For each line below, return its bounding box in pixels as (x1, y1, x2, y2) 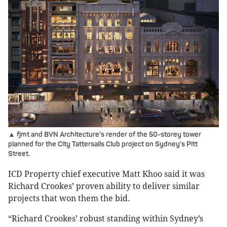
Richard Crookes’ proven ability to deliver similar (8, 181, 200, 192)
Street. (8, 149, 30, 159)
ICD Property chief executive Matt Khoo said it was (8, 169, 205, 179)
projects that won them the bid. (8, 194, 130, 204)
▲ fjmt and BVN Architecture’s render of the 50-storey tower (8, 130, 201, 139)
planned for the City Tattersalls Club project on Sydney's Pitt (8, 140, 198, 149)
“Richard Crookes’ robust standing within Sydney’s (8, 214, 203, 224)
